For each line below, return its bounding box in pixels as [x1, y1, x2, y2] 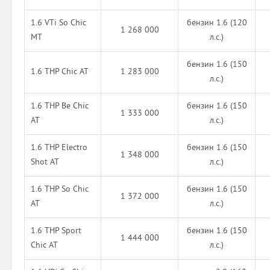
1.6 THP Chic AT [31, 67, 89, 78]
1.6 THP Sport [31, 226, 81, 237]
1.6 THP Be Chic [31, 101, 89, 112]
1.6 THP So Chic [31, 184, 89, 195]
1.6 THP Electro [31, 143, 87, 154]
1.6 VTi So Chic [31, 18, 86, 29]
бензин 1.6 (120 [186, 18, 247, 29]
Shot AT [31, 157, 59, 168]
